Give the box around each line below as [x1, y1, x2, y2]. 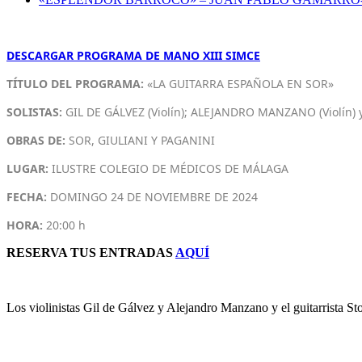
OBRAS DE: [6, 133, 69, 148]
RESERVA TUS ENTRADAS [6, 246, 175, 259]
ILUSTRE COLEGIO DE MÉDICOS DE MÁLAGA [48, 161, 288, 176]
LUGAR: [6, 161, 48, 176]
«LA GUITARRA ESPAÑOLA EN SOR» [144, 76, 334, 91]
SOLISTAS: [6, 104, 62, 120]
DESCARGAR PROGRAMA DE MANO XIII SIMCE [6, 48, 260, 63]
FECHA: [6, 189, 47, 204]
